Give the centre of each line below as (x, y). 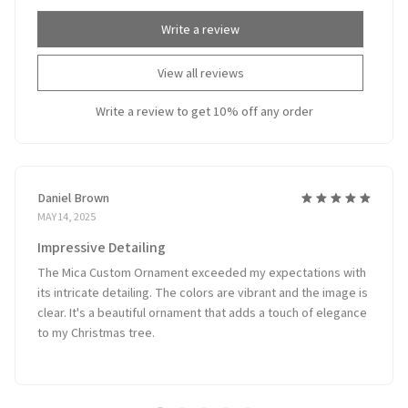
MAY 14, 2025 (67, 209)
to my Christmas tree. (96, 325)
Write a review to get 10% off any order (204, 103)
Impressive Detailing (102, 240)
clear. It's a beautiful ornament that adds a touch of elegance (202, 305)
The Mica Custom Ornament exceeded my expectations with (202, 265)
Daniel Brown (73, 190)
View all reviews (200, 66)
